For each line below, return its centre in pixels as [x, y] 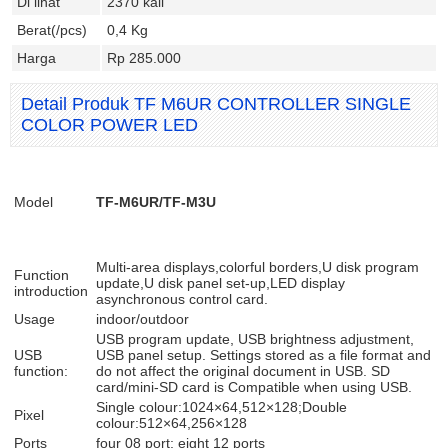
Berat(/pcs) [52, 30]
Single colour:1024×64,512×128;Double [221, 407]
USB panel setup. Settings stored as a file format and [263, 355]
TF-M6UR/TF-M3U [156, 202]
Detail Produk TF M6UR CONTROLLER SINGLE [216, 104]
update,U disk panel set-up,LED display [220, 283]
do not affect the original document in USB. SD [243, 371]
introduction [51, 291]
